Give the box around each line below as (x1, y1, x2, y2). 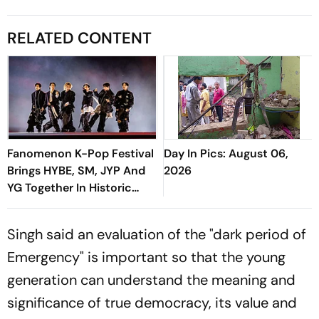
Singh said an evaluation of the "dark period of (7, 224, 306, 244)
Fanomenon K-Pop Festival (7, 145, 154, 161)
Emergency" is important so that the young (7, 247, 286, 266)
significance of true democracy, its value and (7, 293, 297, 312)
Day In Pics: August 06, (164, 145, 288, 161)
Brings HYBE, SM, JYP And (7, 162, 145, 178)
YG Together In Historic (7, 179, 132, 195)
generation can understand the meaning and (7, 270, 296, 289)
